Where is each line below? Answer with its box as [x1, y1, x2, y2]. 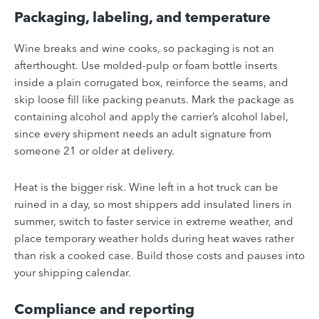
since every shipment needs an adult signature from [14, 127, 271, 141]
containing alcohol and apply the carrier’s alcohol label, [14, 110, 288, 124]
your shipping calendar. [14, 266, 131, 280]
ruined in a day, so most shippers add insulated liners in [14, 197, 292, 211]
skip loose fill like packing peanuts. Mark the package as [14, 93, 294, 107]
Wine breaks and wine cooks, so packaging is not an [14, 41, 274, 56]
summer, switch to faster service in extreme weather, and [14, 214, 293, 229]
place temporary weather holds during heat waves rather [14, 231, 294, 246]
